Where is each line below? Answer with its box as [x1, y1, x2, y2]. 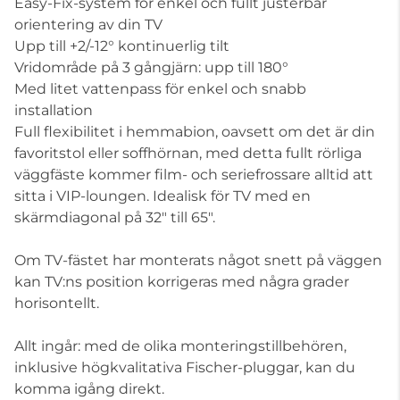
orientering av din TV [14, 16, 162, 33]
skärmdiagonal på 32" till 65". [14, 209, 215, 226]
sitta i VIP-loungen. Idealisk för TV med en [14, 187, 311, 204]
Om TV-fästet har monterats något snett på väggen [14, 252, 382, 269]
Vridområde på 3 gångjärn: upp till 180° [14, 59, 288, 76]
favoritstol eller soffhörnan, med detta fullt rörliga [14, 145, 362, 162]
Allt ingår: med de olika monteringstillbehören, [14, 337, 346, 354]
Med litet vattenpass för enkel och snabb [14, 80, 306, 97]
